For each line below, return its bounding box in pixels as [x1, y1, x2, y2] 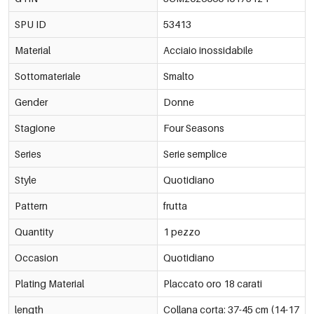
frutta [163, 199, 187, 212]
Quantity [15, 225, 53, 238]
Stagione [15, 121, 55, 134]
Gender [15, 95, 48, 108]
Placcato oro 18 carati [163, 277, 262, 289]
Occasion [15, 251, 58, 264]
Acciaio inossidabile [163, 43, 253, 56]
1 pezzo [163, 225, 200, 238]
